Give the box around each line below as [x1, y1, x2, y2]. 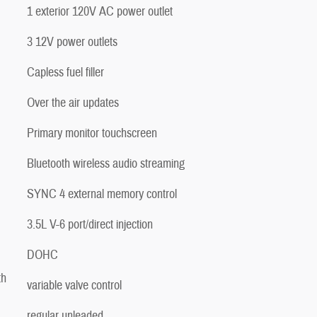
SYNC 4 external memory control [27, 185, 177, 202]
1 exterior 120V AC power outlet [27, 3, 173, 20]
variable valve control [27, 277, 122, 294]
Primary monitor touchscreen [27, 125, 157, 142]
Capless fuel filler [27, 64, 104, 81]
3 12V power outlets [27, 33, 117, 50]
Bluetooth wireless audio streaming [27, 155, 185, 172]
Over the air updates [27, 94, 119, 111]
